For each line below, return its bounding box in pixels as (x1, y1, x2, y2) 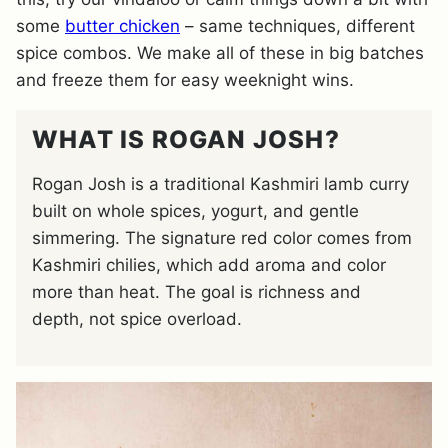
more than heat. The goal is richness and (32, 281, 361, 302)
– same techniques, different (180, 15, 415, 36)
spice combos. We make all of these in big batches (16, 42, 424, 63)
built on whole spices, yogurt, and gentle (32, 200, 359, 221)
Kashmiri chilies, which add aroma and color (32, 254, 386, 275)
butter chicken (65, 15, 180, 36)
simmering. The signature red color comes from (32, 227, 412, 248)
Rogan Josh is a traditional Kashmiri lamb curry (32, 173, 409, 194)
